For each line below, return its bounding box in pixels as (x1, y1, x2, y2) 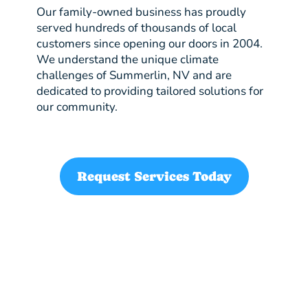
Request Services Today (76, 169, 232, 184)
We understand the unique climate (36, 51, 219, 67)
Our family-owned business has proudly (36, 3, 246, 20)
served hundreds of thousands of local (36, 19, 236, 36)
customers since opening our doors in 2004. (36, 35, 263, 52)
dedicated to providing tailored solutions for (36, 82, 263, 99)
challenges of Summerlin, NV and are (36, 67, 232, 83)
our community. (36, 98, 118, 115)
